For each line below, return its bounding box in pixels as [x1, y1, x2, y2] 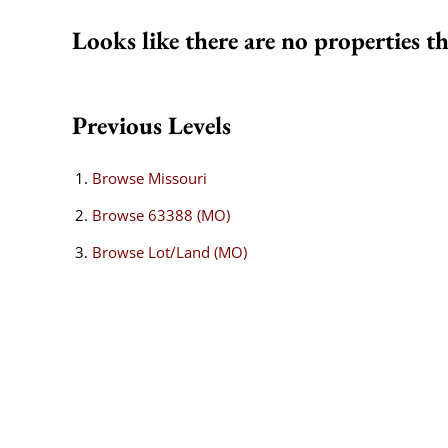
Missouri [148, 168, 207, 188]
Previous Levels [72, 109, 231, 141]
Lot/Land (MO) [148, 242, 247, 262]
